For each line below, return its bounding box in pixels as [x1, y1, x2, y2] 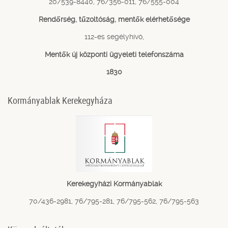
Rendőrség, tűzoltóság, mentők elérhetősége [38, 15, 190, 23]
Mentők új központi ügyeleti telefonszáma [44, 50, 184, 59]
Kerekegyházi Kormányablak [66, 179, 162, 188]
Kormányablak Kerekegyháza [8, 94, 112, 106]
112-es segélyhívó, [84, 33, 144, 41]
